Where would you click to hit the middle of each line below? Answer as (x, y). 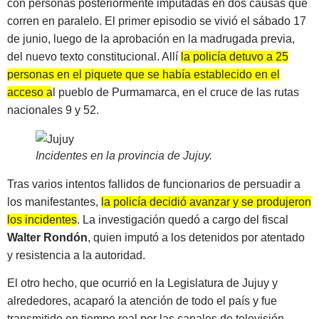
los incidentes (42, 219)
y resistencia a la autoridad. (76, 255)
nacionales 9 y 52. (53, 110)
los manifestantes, (54, 202)
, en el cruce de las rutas (238, 92)
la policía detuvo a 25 (235, 56)
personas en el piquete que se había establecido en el (143, 74)
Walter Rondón (47, 237)
